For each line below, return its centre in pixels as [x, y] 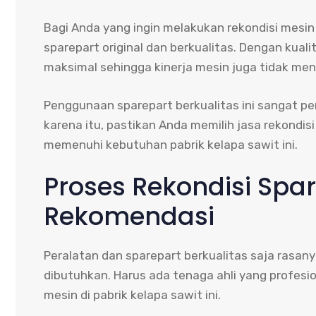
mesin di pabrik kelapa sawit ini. [132, 295]
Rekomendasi [129, 217]
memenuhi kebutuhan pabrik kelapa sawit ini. [171, 144]
